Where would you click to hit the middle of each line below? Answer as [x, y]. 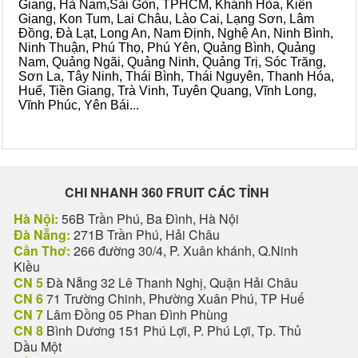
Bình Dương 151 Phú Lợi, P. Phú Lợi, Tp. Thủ [172, 330]
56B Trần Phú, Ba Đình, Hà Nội [149, 219]
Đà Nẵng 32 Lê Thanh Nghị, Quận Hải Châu [171, 282]
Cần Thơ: [42, 251]
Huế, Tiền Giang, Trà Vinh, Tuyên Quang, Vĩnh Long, [167, 91]
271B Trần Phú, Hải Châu [145, 235]
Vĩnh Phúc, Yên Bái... [79, 105]
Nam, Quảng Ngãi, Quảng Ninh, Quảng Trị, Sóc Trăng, [172, 62]
